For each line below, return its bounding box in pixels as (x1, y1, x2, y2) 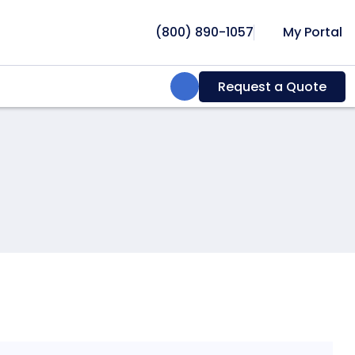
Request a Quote (218, 77, 326, 96)
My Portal (280, 22, 342, 41)
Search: (176, 76, 220, 94)
